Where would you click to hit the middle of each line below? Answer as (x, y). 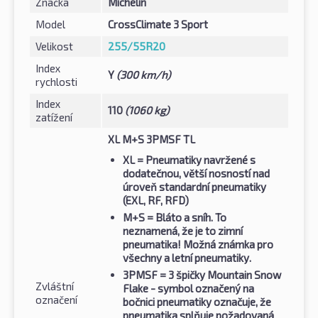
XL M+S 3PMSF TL (152, 139)
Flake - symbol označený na (188, 289)
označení (56, 300)
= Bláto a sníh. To (186, 218)
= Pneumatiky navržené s (195, 160)
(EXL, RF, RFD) (156, 201)
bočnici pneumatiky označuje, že (197, 302)
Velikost (54, 46)
